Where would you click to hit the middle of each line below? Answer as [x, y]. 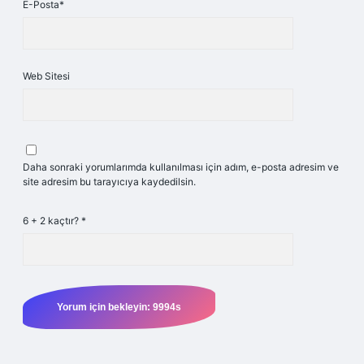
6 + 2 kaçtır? [52, 221]
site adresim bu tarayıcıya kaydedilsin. [109, 182]
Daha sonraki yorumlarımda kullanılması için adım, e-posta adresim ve [181, 167]
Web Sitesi [46, 76]
